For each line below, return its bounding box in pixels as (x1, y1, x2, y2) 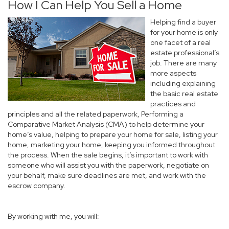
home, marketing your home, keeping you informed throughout (8, 140, 215, 149)
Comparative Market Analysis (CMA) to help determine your (8, 120, 204, 129)
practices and (150, 99, 196, 108)
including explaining (150, 79, 216, 88)
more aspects (150, 68, 196, 78)
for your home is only (150, 28, 218, 37)
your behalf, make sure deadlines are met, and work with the (8, 171, 206, 180)
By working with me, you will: (8, 212, 99, 221)
